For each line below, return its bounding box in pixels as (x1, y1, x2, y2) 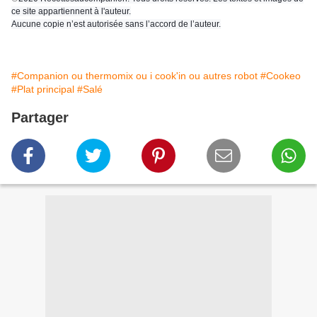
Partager (11, 110, 69, 126)
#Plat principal (11, 83, 74, 96)
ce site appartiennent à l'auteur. (11, 6, 131, 17)
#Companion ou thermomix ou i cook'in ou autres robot (11, 70, 258, 82)
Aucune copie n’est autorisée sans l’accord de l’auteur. (11, 19, 221, 30)
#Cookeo (260, 70, 301, 82)
